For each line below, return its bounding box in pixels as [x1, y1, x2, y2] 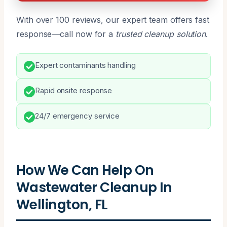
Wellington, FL [16, 195, 108, 214]
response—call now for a [16, 28, 116, 39]
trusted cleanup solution [116, 28, 206, 39]
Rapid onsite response [35, 86, 112, 95]
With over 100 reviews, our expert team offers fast [16, 14, 210, 25]
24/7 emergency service [35, 111, 120, 121]
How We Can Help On [16, 160, 154, 179]
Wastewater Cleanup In [16, 177, 172, 197]
